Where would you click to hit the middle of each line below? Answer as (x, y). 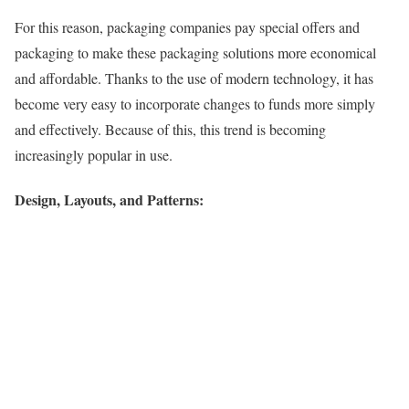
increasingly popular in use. (94, 154)
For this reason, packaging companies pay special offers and (187, 26)
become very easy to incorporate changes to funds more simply (195, 103)
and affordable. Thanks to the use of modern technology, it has (194, 78)
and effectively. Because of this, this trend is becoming (170, 129)
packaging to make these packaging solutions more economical (195, 52)
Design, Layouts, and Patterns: (109, 199)
